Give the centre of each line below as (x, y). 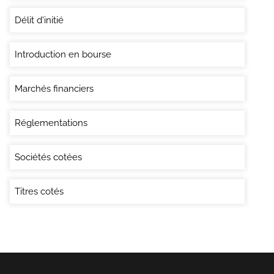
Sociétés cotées (48, 157)
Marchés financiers (54, 88)
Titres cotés (39, 191)
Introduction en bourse (63, 54)
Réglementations (51, 123)
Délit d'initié (39, 20)
